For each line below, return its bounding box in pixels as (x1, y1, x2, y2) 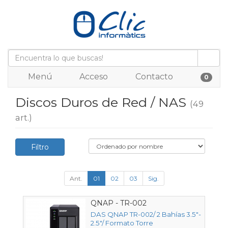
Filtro (31, 142, 49, 152)
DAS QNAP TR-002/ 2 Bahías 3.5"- (91, 210, 201, 219)
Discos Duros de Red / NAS (15, 95, 190, 110)
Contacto (133, 72, 173, 81)
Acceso (77, 72, 108, 81)
